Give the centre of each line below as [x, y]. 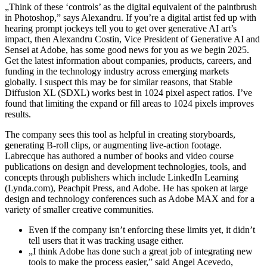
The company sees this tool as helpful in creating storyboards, [120, 134]
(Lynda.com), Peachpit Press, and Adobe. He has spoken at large [126, 188]
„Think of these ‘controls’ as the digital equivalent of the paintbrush [131, 7]
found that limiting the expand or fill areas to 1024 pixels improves [129, 103]
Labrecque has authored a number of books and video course [119, 156]
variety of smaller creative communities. [79, 209]
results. [18, 114]
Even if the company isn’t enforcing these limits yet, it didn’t [142, 229]
